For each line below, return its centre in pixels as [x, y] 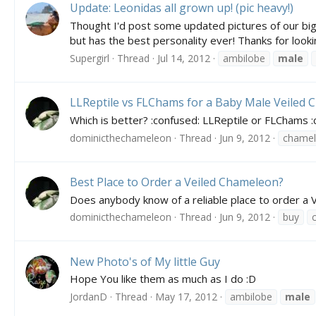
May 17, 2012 [186, 297]
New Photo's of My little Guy [145, 261]
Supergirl [90, 58]
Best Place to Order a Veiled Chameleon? [177, 182]
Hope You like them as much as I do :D [163, 279]
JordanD [89, 297]
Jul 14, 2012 [184, 58]
